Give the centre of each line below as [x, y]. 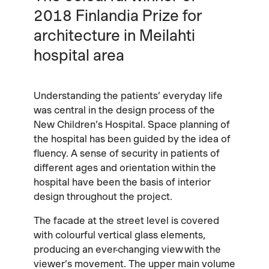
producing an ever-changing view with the [127, 249]
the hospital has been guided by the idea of [132, 138]
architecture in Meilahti [114, 36]
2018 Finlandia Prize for [118, 16]
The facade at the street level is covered [126, 220]
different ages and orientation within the [125, 167]
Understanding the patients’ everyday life [128, 95]
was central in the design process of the [124, 110]
